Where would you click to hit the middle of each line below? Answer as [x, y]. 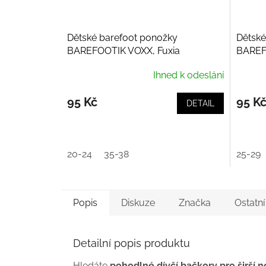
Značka [195, 203]
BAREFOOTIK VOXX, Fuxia [123, 51]
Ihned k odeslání [188, 75]
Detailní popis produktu [132, 243]
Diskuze [138, 203]
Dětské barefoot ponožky [122, 38]
